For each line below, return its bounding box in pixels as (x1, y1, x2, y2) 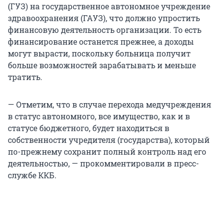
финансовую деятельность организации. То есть (8, 25, 201, 35)
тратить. (8, 72, 42, 82)
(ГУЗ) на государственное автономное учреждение (8, 1, 210, 12)
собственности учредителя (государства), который (8, 135, 210, 145)
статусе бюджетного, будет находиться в (8, 123, 169, 134)
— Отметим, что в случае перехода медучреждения (8, 99, 211, 110)
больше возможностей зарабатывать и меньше (8, 60, 196, 71)
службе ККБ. (8, 170, 56, 181)
